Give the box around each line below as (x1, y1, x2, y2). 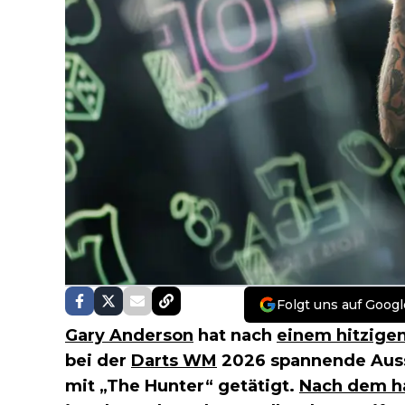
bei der (65, 350, 131, 371)
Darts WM (131, 350, 217, 371)
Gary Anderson (65, 325, 193, 345)
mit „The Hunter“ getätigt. (65, 375, 299, 396)
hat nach (193, 325, 277, 345)
